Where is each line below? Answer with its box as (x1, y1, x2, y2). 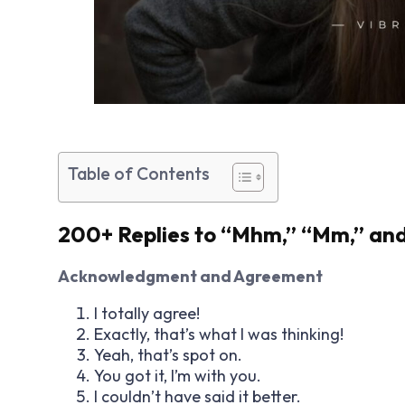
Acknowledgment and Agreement (58, 265, 323, 287)
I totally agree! (94, 302, 200, 324)
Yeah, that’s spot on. (94, 344, 242, 365)
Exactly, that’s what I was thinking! (94, 323, 344, 344)
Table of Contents (68, 162, 210, 184)
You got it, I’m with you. (94, 364, 261, 386)
